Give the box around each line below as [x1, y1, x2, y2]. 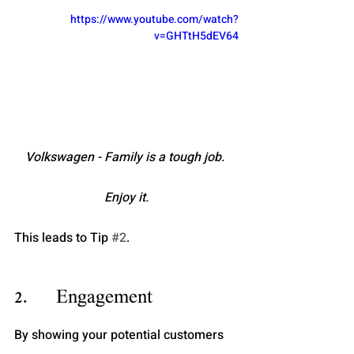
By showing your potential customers [14, 325, 227, 345]
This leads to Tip [14, 228, 111, 247]
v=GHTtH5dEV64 [154, 27, 239, 44]
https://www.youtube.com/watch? [70, 10, 239, 28]
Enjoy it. [104, 187, 149, 207]
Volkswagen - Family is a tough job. [25, 147, 228, 167]
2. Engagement [14, 287, 153, 310]
